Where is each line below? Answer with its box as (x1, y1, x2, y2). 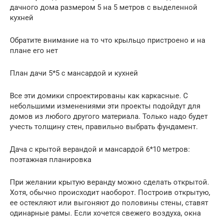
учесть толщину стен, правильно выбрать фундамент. (10, 122, 198, 131)
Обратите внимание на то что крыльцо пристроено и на (10, 35, 205, 45)
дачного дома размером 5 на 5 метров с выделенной (10, 2, 197, 12)
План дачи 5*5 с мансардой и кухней (10, 68, 138, 78)
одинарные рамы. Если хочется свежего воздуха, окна (10, 208, 201, 218)
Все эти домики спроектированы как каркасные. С (10, 91, 188, 100)
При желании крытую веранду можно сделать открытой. (10, 177, 209, 187)
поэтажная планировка (10, 155, 91, 164)
